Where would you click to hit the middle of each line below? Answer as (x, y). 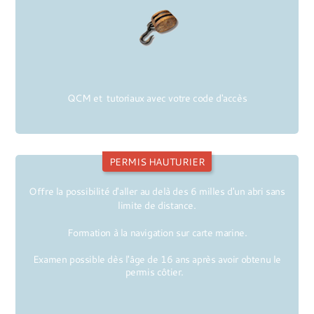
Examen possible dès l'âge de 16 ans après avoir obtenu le (157, 259)
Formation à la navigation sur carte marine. (157, 233)
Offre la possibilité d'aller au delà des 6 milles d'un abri (148, 191)
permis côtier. (157, 272)
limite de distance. (157, 205)
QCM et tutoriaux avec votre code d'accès (157, 98)
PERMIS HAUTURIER (157, 162)
